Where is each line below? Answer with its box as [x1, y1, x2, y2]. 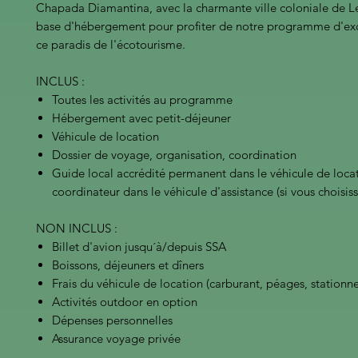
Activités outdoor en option [52, 294, 197, 309]
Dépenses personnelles [52, 312, 173, 328]
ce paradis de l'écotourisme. [36, 37, 185, 52]
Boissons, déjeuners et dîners [52, 257, 204, 272]
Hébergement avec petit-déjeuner [52, 110, 231, 125]
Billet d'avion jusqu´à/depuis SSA [52, 239, 226, 254]
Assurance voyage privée [52, 331, 181, 346]
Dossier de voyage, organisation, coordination [52, 147, 296, 162]
